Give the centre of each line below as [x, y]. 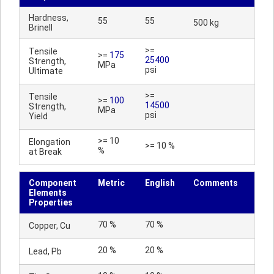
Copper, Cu [50, 226]
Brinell [41, 28]
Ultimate [46, 71]
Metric [111, 183]
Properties [51, 202]
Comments [216, 183]
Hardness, [49, 18]
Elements [48, 193]
